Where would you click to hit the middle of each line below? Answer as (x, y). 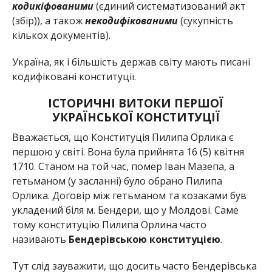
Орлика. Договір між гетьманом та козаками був (129, 195)
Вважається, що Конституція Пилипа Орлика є (123, 137)
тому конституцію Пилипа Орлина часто (109, 224)
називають (40, 239)
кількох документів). (61, 35)
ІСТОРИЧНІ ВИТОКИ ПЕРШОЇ (136, 103)
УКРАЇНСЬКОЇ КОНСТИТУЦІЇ (136, 117)
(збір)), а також (48, 20)
